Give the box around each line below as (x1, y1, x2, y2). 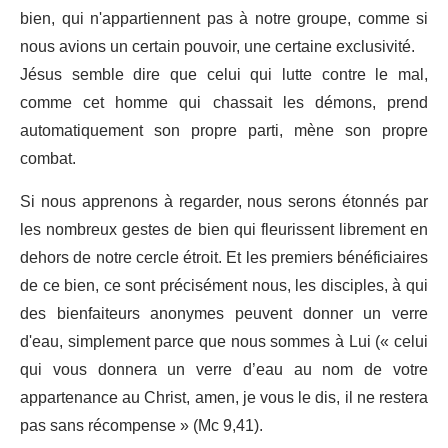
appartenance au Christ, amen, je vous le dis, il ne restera (20, 380, 428, 415)
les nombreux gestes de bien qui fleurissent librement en (20, 212, 428, 247)
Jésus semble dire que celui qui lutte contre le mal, (20, 57, 428, 92)
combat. (20, 141, 80, 176)
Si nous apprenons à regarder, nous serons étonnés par (20, 184, 428, 219)
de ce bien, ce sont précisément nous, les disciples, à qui (20, 268, 428, 303)
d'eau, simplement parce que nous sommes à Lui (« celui (20, 324, 428, 359)
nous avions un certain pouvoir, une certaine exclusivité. (20, 29, 415, 64)
